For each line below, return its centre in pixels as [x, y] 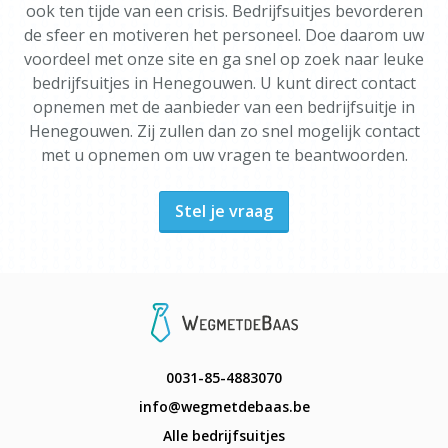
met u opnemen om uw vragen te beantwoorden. [224, 155]
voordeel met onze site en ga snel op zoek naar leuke [224, 59]
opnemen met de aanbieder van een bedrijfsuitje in [224, 107]
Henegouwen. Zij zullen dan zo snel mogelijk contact [224, 131]
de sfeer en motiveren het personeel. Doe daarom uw [224, 35]
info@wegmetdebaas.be [224, 406]
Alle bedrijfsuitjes [224, 435]
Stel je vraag [224, 211]
